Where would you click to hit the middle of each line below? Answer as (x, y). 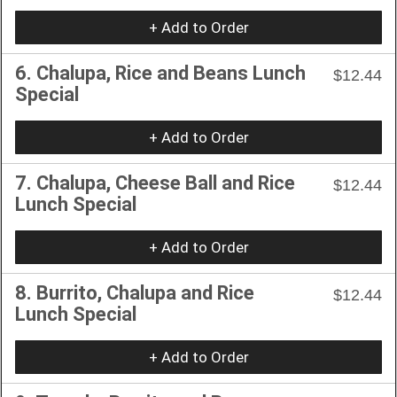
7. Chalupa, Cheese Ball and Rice (155, 183)
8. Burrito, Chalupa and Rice (135, 292)
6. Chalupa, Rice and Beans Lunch (160, 73)
